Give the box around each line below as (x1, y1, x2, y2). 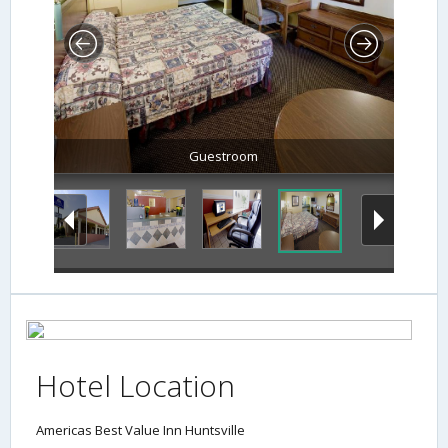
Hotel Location (36, 365, 235, 407)
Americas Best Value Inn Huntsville (36, 421, 245, 440)
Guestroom (189, 147, 259, 166)
